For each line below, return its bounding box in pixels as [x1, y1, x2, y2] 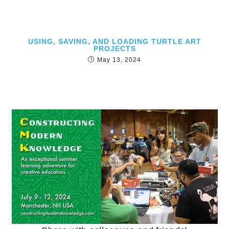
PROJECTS [93, 44, 136, 53]
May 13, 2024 [97, 56, 141, 63]
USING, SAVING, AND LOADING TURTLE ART [28, 37, 201, 45]
